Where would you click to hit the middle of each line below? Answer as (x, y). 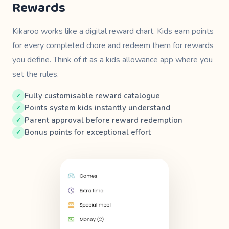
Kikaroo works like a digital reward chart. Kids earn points (113, 31)
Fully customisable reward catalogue (92, 96)
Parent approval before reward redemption (104, 120)
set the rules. (36, 74)
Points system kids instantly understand (97, 108)
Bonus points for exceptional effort (88, 132)
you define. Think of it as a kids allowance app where (106, 60)
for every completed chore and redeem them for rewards (113, 45)
